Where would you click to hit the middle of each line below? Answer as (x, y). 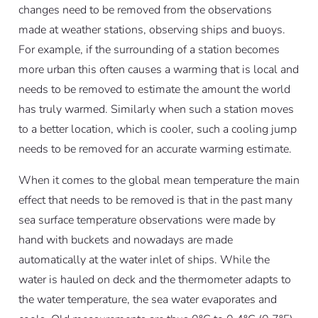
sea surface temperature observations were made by (147, 220)
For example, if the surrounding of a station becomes (149, 50)
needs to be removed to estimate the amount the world (154, 90)
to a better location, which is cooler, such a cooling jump (157, 130)
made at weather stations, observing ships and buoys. (152, 30)
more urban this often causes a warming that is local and (158, 70)
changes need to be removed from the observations (145, 10)
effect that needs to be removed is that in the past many (155, 201)
